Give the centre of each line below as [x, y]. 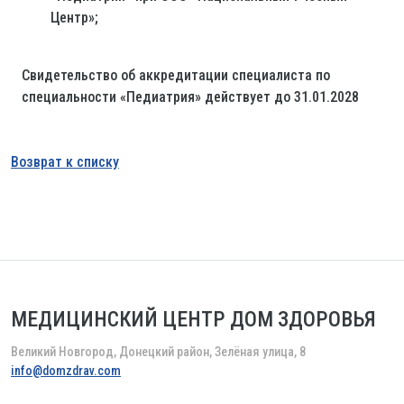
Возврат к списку [65, 162]
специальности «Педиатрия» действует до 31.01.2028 [190, 97]
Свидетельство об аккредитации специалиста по [176, 76]
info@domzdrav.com [66, 371]
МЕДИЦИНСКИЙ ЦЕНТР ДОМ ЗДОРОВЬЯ [193, 320]
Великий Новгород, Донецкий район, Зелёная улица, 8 [158, 352]
